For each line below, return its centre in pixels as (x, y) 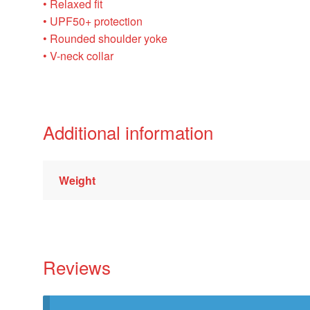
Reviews (77, 267)
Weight (77, 180)
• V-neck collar (79, 55)
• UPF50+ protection (93, 21)
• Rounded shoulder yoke (106, 38)
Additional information (128, 131)
